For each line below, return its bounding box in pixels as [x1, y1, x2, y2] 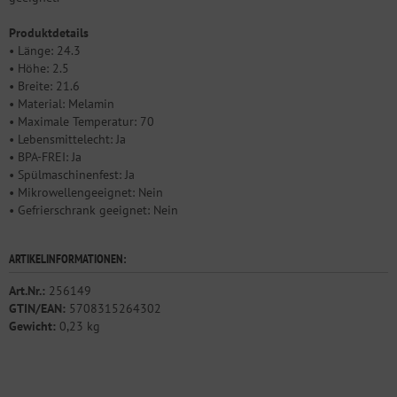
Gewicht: [9, 317, 56, 334]
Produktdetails [9, 24, 89, 41]
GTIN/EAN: [9, 300, 66, 316]
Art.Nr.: [9, 282, 45, 299]
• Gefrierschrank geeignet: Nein [9, 201, 178, 218]
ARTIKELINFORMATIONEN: [9, 250, 127, 267]
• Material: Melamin [9, 95, 114, 112]
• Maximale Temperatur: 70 [9, 113, 154, 129]
